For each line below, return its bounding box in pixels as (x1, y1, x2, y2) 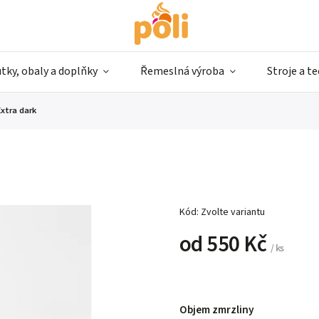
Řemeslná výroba (140, 63, 224, 79)
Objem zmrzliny (179, 302, 254, 318)
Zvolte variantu (200, 205, 265, 219)
